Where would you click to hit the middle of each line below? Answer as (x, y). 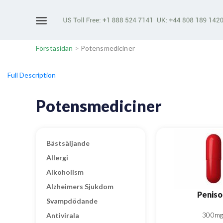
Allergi (57, 158)
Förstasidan (55, 48)
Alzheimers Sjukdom (80, 186)
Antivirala (63, 215)
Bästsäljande (68, 143)
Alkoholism (65, 172)
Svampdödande (72, 201)
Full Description (32, 75)
